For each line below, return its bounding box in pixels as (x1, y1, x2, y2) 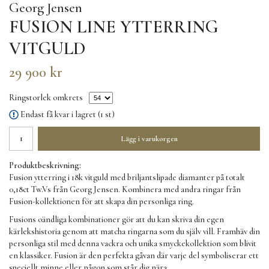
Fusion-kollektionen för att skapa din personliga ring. (9, 196, 194, 207)
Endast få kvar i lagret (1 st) (20, 109, 115, 120)
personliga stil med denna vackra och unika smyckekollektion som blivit (9, 238, 256, 249)
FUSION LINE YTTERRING (9, 16, 218, 38)
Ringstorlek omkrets (9, 92, 83, 103)
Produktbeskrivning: (9, 160, 81, 171)
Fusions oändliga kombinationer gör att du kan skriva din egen (9, 214, 224, 225)
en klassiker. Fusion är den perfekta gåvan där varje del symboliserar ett (9, 250, 259, 261)
